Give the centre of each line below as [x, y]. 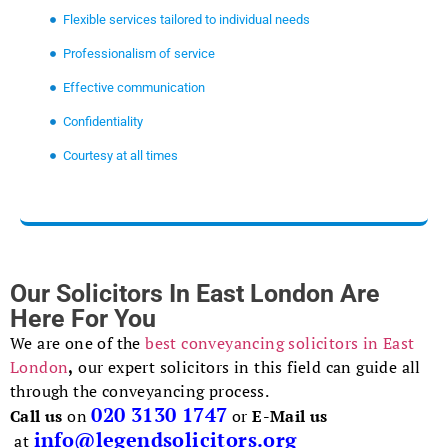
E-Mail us [290, 416]
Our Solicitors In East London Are [195, 294]
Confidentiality [102, 122]
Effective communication [133, 88]
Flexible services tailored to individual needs [186, 20]
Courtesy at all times [120, 156]
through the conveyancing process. [140, 391]
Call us [36, 416]
